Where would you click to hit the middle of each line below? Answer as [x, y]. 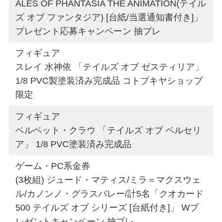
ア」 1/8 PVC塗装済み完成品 [74, 144]
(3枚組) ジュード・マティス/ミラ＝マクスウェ [108, 180]
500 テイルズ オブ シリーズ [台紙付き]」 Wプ [107, 207]
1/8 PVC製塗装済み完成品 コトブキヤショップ [109, 81]
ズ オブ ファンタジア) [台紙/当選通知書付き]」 [109, 17]
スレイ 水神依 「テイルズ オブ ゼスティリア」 [110, 67]
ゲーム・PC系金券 [53, 166]
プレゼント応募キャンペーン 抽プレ [88, 31]
